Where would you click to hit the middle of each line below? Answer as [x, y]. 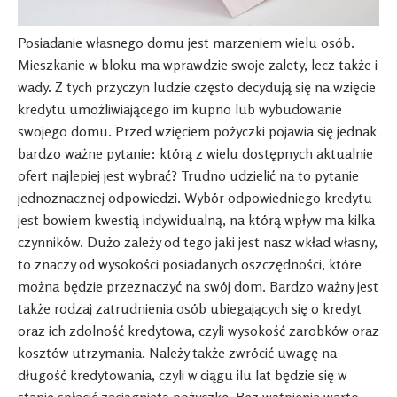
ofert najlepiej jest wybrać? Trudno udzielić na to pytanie [188, 176]
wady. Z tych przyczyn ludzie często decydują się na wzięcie [197, 87]
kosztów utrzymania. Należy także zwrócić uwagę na [177, 353]
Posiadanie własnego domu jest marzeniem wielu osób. [186, 43]
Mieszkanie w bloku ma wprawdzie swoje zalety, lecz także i [198, 65]
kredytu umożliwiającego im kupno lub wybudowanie [180, 109]
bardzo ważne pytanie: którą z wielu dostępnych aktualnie [195, 154]
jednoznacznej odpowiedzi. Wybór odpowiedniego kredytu [195, 198]
